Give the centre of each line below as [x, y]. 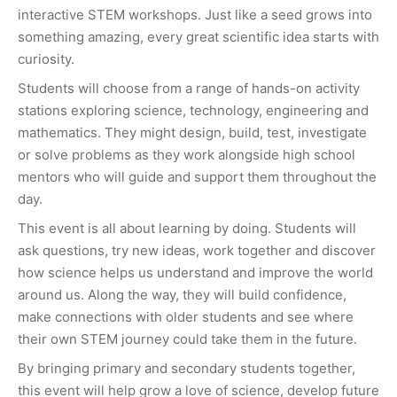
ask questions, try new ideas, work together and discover [197, 250]
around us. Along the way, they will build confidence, [182, 294]
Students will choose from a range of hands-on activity [189, 88]
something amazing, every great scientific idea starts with [198, 36]
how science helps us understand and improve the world [195, 272]
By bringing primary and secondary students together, [187, 368]
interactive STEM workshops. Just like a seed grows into [195, 14]
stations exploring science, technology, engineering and [193, 110]
